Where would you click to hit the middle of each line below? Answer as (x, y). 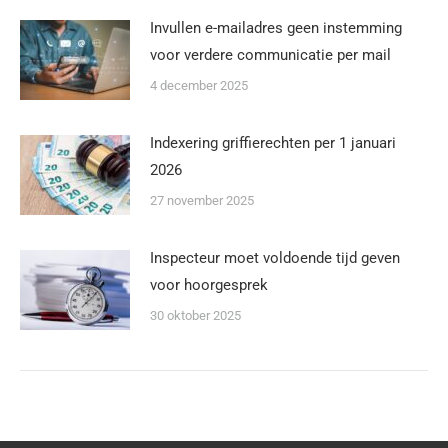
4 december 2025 (199, 85)
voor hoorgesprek (209, 284)
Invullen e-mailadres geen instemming (276, 27)
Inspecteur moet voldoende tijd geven (275, 257)
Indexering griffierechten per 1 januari (273, 142)
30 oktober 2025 (195, 315)
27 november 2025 (202, 200)
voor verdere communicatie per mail (270, 54)
